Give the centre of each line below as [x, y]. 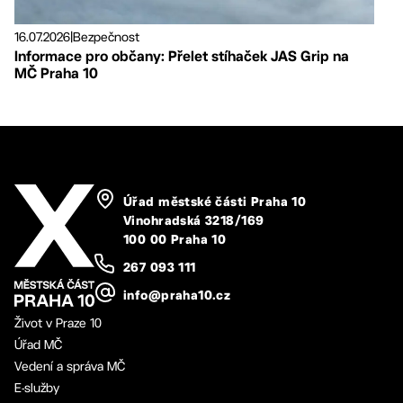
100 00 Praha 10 [175, 240]
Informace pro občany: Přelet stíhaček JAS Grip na [182, 57]
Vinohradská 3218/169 [194, 221]
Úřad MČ [38, 344]
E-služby [37, 387]
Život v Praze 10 [58, 322]
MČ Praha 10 [56, 74]
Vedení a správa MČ [70, 366]
